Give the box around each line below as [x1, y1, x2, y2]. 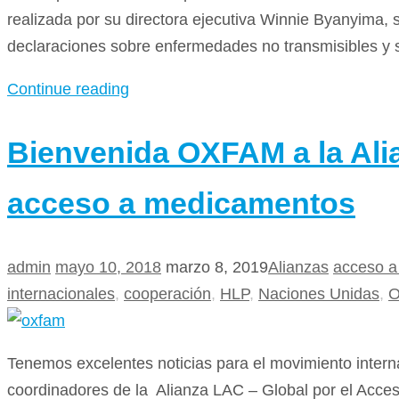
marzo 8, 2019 [166, 258, 268, 277]
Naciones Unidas [258, 285, 379, 304]
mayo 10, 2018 [55, 258, 161, 277]
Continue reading [7, 79, 129, 98]
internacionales [7, 285, 115, 304]
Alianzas [268, 258, 329, 277]
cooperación [124, 285, 211, 304]
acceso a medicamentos [7, 185, 355, 220]
